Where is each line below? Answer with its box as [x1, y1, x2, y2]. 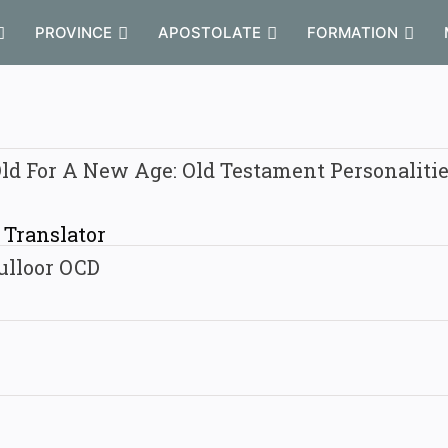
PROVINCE [35, 23, 116, 42]
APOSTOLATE [158, 23, 265, 42]
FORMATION [307, 23, 402, 42]
